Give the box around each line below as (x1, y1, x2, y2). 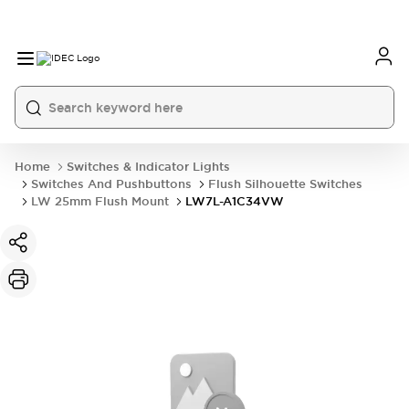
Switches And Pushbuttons (31, 176, 192, 192)
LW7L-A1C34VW (185, 194, 284, 209)
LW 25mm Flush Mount (31, 194, 169, 209)
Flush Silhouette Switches (208, 176, 362, 192)
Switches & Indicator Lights (67, 159, 230, 174)
